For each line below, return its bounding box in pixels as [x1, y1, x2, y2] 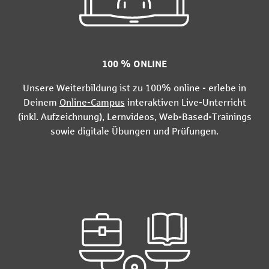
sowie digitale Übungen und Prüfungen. [50, 125, 219, 136]
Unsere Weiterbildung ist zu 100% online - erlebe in [23, 82, 246, 93]
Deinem [23, 97, 59, 107]
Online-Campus [59, 97, 125, 107]
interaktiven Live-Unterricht [124, 97, 246, 107]
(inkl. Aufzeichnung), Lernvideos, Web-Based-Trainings [17, 111, 252, 122]
